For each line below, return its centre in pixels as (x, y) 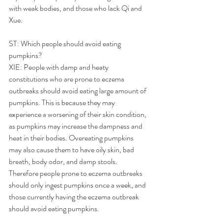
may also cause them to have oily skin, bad (72, 150)
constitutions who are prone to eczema (67, 79)
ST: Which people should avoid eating (66, 43)
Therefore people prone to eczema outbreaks (76, 173)
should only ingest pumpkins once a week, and (78, 185)
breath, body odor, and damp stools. (64, 161)
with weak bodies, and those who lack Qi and (76, 8)
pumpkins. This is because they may (63, 102)
